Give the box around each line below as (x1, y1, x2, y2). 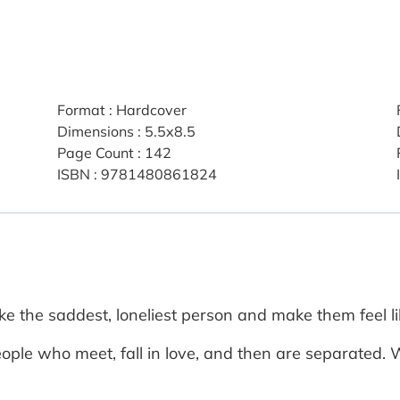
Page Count (56, 143, 134, 162)
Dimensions (56, 121, 134, 140)
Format (56, 100, 105, 119)
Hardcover (115, 100, 187, 119)
